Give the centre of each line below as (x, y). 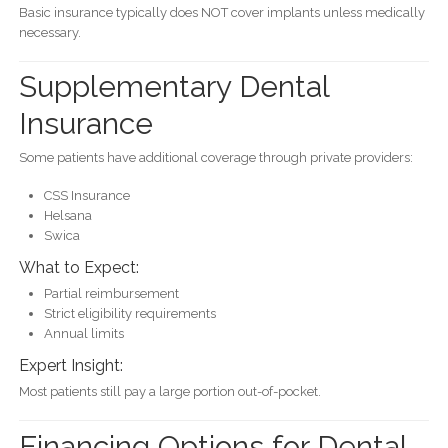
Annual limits (83, 334)
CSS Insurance (86, 196)
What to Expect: (78, 268)
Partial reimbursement (111, 294)
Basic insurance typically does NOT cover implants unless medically (221, 12)
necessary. (49, 32)
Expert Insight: (70, 366)
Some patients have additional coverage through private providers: (215, 158)
